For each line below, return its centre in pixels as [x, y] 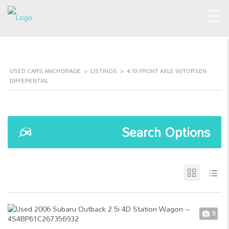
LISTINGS [104, 71]
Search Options [166, 132]
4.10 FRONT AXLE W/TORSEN [167, 71]
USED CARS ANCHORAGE [45, 71]
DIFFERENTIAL [29, 81]
